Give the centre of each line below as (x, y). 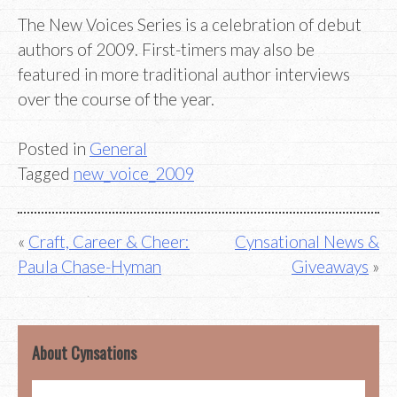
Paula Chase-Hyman (90, 266)
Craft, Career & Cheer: (109, 241)
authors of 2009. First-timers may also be (166, 49)
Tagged (46, 174)
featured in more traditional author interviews (184, 74)
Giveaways (330, 266)
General (118, 149)
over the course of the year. (116, 98)
